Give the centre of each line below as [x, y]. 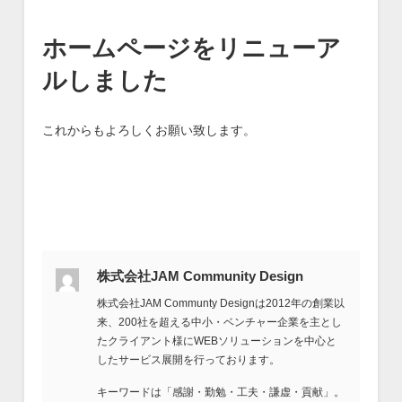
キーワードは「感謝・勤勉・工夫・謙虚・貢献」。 [220, 392]
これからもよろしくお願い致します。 [149, 131]
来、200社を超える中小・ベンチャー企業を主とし [219, 322]
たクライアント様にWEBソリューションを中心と [216, 341]
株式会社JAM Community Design [200, 275]
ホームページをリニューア [191, 49]
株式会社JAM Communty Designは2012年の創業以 [220, 303]
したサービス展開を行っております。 [188, 359]
